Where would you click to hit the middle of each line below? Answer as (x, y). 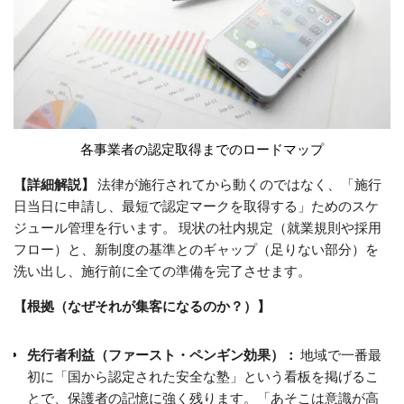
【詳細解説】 (54, 184)
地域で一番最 (340, 354)
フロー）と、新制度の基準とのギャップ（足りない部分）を (196, 248)
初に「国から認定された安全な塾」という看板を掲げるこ (203, 376)
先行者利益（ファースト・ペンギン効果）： (162, 354)
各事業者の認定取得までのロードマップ (202, 148)
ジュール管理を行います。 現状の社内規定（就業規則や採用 (197, 227)
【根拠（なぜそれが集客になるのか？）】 (142, 305)
